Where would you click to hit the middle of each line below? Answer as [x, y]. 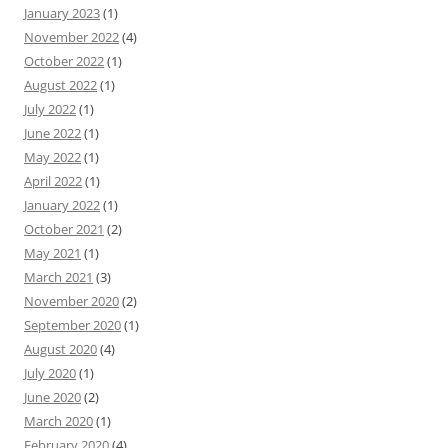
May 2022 [52, 156]
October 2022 [64, 60]
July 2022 [50, 108]
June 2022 [52, 132]
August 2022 [60, 84]
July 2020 [50, 372]
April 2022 [53, 180]
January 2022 [62, 204]
